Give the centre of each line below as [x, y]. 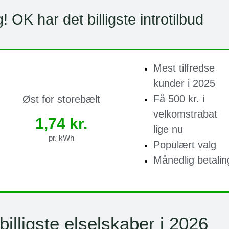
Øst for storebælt [61, 99]
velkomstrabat [185, 114]
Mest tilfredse [184, 68]
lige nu [168, 130]
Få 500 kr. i [179, 99]
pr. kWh [61, 138]
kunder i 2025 [184, 84]
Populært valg [185, 145]
